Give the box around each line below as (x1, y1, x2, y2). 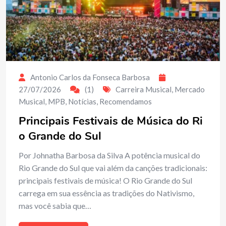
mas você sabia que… (19, 200, 91, 210)
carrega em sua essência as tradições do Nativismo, (19, 188, 194, 198)
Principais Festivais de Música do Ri (19, 113, 203, 129)
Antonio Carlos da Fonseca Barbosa (30, 72, 150, 82)
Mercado (175, 84, 205, 94)
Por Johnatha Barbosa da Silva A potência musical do (19, 150, 200, 160)
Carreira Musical (116, 84, 172, 94)
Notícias (68, 96, 96, 106)
